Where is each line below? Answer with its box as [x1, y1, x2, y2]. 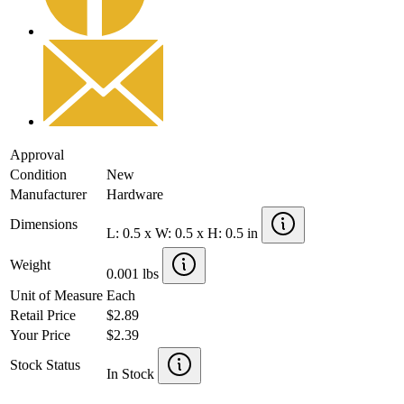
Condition [10, 166, 67, 182]
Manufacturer [10, 186, 87, 202]
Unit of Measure [10, 287, 103, 303]
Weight [10, 256, 50, 272]
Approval [10, 146, 64, 162]
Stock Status [10, 356, 80, 372]
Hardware [106, 186, 163, 202]
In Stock [106, 365, 158, 381]
